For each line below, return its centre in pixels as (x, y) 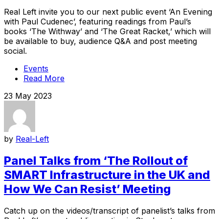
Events (36, 69)
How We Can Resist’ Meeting (88, 189)
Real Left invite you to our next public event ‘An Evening (108, 12)
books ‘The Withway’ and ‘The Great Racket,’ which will (107, 32)
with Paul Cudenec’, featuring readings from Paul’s (98, 22)
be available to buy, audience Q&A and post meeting (100, 41)
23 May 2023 (28, 96)
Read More (44, 78)
